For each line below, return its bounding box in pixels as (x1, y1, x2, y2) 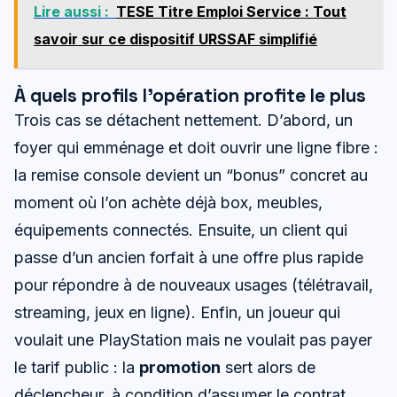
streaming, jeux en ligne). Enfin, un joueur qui (14, 302, 340, 322)
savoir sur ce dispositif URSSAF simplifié (34, 29, 317, 48)
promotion (139, 357, 221, 377)
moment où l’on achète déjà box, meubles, (14, 192, 323, 212)
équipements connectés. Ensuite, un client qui (14, 220, 347, 239)
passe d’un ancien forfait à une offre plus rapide (14, 247, 363, 267)
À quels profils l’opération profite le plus (14, 82, 366, 107)
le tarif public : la (14, 357, 139, 377)
